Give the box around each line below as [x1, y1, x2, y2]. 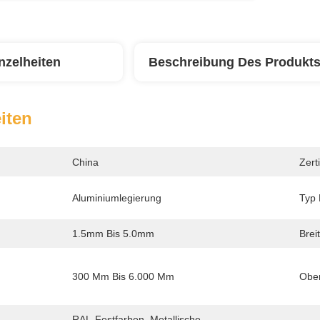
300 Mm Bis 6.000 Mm [72, 271, 174, 282]
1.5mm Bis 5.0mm [72, 228, 154, 239]
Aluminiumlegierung [72, 192, 161, 204]
